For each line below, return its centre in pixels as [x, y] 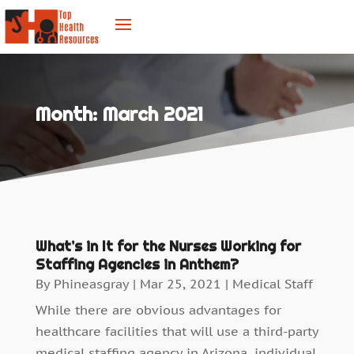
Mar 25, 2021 [180, 284]
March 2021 [153, 114]
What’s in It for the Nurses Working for [168, 247]
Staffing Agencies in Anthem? [137, 265]
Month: [69, 114]
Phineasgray [91, 284]
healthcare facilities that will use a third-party [177, 331]
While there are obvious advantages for [158, 310]
